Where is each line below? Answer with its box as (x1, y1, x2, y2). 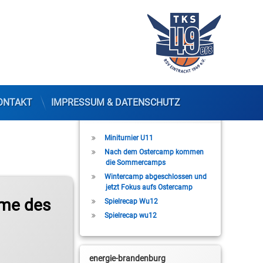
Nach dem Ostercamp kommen (104, 147, 204, 156)
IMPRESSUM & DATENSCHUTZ (51, 97, 180, 108)
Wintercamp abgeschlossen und (104, 172, 207, 181)
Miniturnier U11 (104, 134, 153, 142)
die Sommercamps (105, 158, 166, 167)
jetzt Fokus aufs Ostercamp (105, 183, 193, 191)
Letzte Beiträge (89, 105, 144, 114)
